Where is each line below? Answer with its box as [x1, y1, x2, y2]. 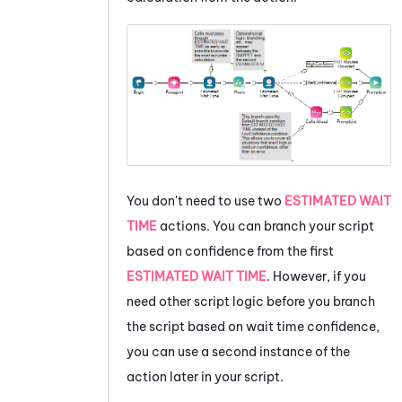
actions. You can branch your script [157, 217, 374, 234]
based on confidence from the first [127, 242, 334, 259]
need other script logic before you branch [127, 293, 375, 310]
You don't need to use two [127, 192, 284, 209]
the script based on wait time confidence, [127, 318, 380, 335]
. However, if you [267, 267, 366, 284]
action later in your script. [127, 368, 284, 385]
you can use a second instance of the [127, 343, 350, 360]
